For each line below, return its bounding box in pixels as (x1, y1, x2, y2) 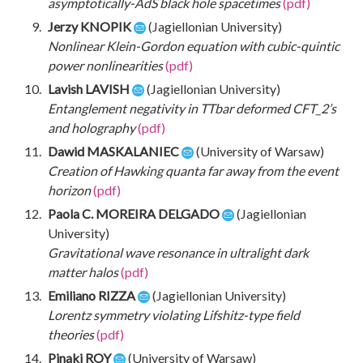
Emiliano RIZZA (48, 287, 138, 303)
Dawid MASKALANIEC (48, 143, 181, 159)
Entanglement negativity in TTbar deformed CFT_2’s (48, 100, 336, 116)
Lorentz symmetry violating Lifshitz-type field (48, 306, 300, 322)
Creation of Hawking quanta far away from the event (48, 162, 339, 178)
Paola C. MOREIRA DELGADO (48, 205, 222, 221)
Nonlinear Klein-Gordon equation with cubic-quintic (48, 37, 340, 53)
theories (48, 326, 94, 342)
